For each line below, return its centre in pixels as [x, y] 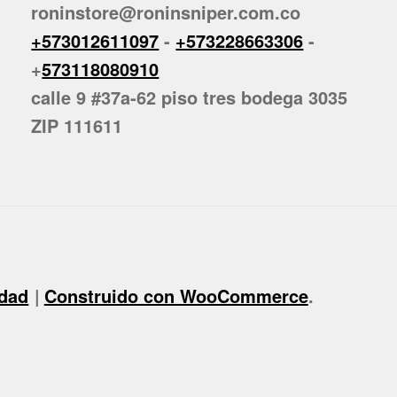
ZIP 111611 [77, 126]
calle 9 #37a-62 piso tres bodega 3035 [190, 97]
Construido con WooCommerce [176, 295]
